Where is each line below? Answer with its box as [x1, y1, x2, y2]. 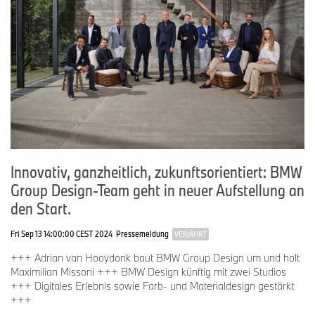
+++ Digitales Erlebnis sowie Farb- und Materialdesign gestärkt [11, 278, 294, 292]
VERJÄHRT [174, 229, 207, 239]
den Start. [11, 197, 71, 219]
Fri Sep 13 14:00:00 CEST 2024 [11, 227, 112, 239]
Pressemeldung [116, 227, 169, 239]
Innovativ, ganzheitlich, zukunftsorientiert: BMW [11, 160, 302, 182]
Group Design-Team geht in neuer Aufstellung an [11, 179, 304, 200]
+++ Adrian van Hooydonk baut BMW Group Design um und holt [11, 250, 300, 264]
